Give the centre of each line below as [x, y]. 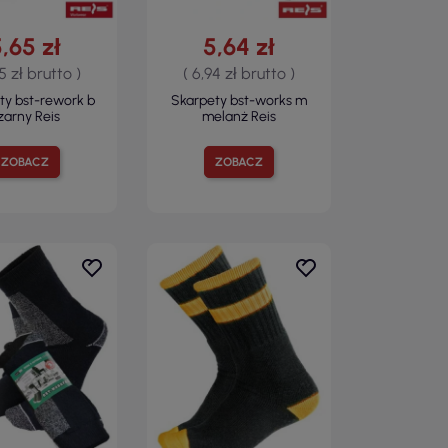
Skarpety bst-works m [239, 100]
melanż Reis [239, 116]
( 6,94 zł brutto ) [239, 73]
